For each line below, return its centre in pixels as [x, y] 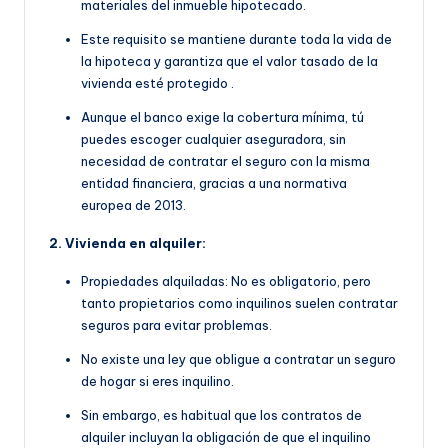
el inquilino [339, 437]
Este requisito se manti [152, 39]
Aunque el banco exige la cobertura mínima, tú [222, 117]
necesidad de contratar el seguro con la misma [225, 161]
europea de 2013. [133, 205]
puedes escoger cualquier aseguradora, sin [213, 139]
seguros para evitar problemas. [176, 325]
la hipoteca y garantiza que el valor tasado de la [229, 61]
